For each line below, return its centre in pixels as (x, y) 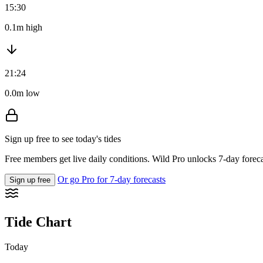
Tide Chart (38, 222)
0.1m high (23, 28)
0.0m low (22, 93)
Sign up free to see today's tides (63, 139)
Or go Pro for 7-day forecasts (112, 180)
